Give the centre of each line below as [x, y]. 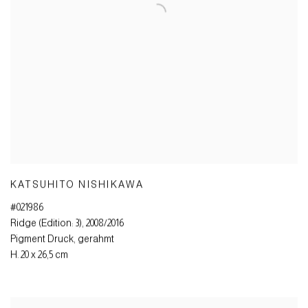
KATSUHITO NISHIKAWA [77, 185]
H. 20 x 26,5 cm [39, 255]
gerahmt [96, 240]
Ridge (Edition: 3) [46, 224]
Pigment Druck [42, 240]
